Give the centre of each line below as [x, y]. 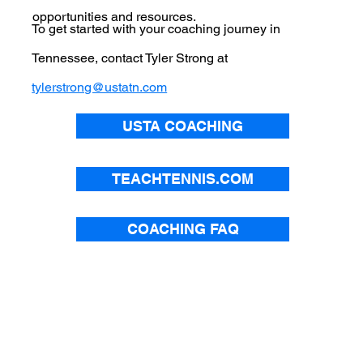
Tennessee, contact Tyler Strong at [130, 58]
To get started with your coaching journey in [156, 29]
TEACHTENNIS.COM [183, 179]
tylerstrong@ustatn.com [100, 88]
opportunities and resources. [114, 17]
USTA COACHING [182, 126]
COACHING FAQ [183, 229]
